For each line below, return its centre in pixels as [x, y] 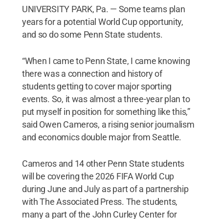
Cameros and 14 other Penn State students [103, 163]
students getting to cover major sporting [97, 86]
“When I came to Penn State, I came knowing [106, 61]
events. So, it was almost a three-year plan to [106, 99]
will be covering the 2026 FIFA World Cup [98, 176]
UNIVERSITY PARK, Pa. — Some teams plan [103, 9]
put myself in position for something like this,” [106, 111]
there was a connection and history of [92, 73]
